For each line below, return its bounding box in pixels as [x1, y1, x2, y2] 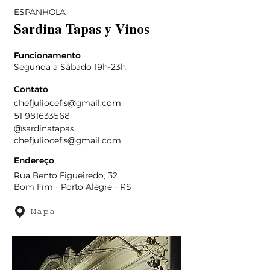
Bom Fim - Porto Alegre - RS [14, 181, 131, 192]
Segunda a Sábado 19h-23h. [14, 61, 128, 72]
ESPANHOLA [14, 7, 66, 17]
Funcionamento [14, 50, 81, 61]
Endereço [14, 155, 54, 166]
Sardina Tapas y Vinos [14, 22, 149, 38]
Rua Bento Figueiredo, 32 [14, 170, 118, 181]
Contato [14, 84, 48, 95]
